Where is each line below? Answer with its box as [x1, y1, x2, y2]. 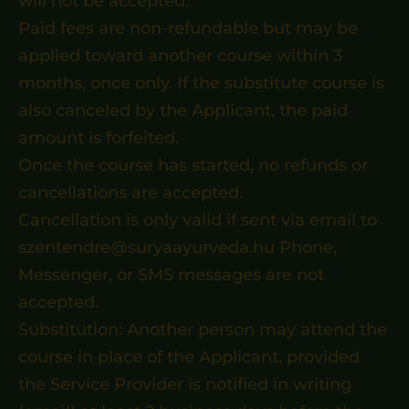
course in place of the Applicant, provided [18, 347, 360, 367]
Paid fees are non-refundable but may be [18, 18, 358, 38]
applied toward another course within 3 [18, 46, 342, 66]
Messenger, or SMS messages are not [18, 265, 324, 285]
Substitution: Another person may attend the [18, 320, 387, 340]
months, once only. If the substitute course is [18, 73, 384, 93]
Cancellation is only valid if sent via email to [18, 210, 377, 230]
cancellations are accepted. [18, 183, 243, 203]
